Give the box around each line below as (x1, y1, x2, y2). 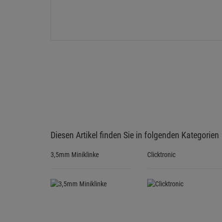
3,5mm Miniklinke (51, 151, 99, 159)
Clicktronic (147, 151, 175, 159)
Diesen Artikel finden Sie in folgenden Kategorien (51, 130, 219, 141)
